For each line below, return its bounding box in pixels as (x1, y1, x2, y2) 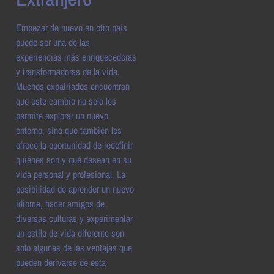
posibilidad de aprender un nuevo (16, 182, 134, 196)
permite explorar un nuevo (16, 108, 108, 122)
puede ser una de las (16, 35, 90, 49)
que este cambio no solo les (16, 94, 116, 108)
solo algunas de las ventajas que (16, 240, 132, 254)
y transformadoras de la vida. (16, 64, 120, 78)
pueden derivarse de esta (16, 255, 106, 269)
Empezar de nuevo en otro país (16, 20, 127, 34)
